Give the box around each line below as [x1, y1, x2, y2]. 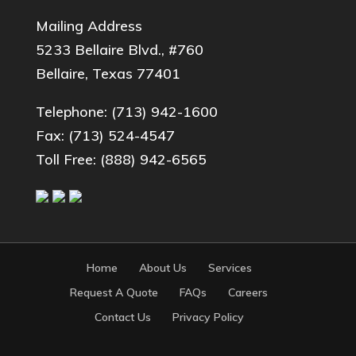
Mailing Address [35, 16, 142, 35]
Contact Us [94, 310, 151, 325]
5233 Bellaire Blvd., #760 [35, 40, 203, 59]
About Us [138, 261, 187, 276]
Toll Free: [35, 149, 100, 168]
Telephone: [35, 102, 111, 121]
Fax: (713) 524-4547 [35, 126, 175, 145]
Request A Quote [70, 285, 159, 300]
